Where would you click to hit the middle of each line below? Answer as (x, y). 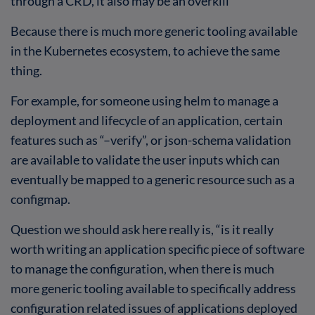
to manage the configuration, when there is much (142, 268)
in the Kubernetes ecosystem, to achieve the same (145, 50)
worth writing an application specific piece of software (157, 249)
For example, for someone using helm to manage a (144, 100)
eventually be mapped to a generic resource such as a (153, 179)
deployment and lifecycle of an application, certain (147, 120)
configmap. (40, 199)
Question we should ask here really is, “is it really (142, 229)
